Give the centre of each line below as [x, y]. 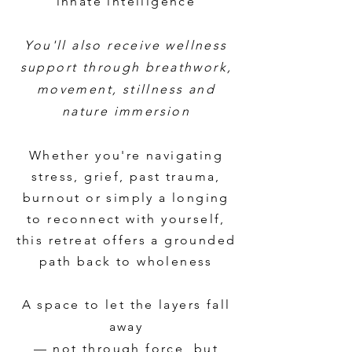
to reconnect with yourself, [126, 219]
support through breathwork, [126, 67]
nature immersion [126, 111]
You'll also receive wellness [126, 45]
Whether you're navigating [126, 155]
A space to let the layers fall [126, 304]
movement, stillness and [126, 89]
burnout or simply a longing [126, 198]
